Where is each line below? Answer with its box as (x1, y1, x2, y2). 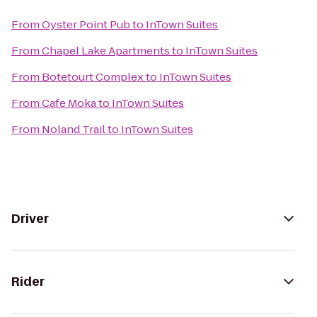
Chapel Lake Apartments (42, 43, 170, 58)
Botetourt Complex (42, 69, 144, 84)
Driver (11, 210, 49, 227)
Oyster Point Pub (42, 17, 130, 32)
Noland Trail (42, 122, 105, 137)
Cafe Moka (42, 96, 96, 110)
